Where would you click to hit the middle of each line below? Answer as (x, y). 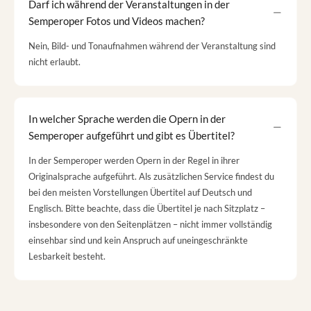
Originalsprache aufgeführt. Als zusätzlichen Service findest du (151, 176)
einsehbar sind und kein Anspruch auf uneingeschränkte (138, 240)
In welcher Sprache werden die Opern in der (127, 118)
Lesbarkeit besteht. (67, 256)
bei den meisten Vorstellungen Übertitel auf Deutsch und (140, 192)
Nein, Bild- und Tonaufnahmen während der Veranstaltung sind (152, 46)
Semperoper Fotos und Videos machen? (117, 20)
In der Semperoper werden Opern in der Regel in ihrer (134, 160)
